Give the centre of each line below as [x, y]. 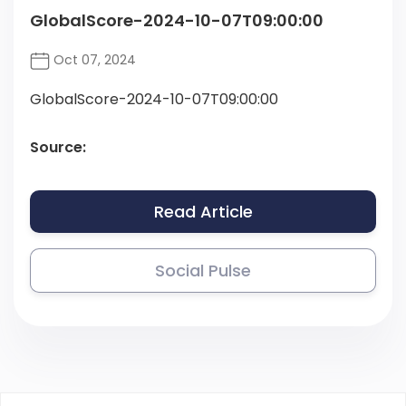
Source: [58, 148]
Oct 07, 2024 [93, 60]
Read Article [203, 212]
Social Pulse [203, 271]
